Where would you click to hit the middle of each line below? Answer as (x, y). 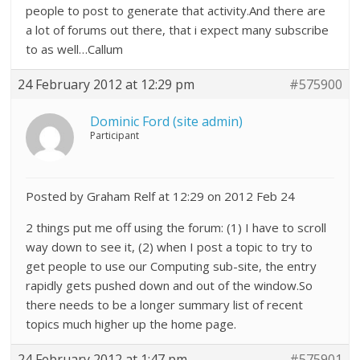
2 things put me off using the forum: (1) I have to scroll (176, 227)
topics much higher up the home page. (131, 324)
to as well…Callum (75, 49)
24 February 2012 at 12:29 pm (106, 84)
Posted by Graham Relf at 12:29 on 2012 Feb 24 (161, 196)
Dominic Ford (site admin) (167, 121)
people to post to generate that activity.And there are (176, 10)
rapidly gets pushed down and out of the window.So (170, 285)
